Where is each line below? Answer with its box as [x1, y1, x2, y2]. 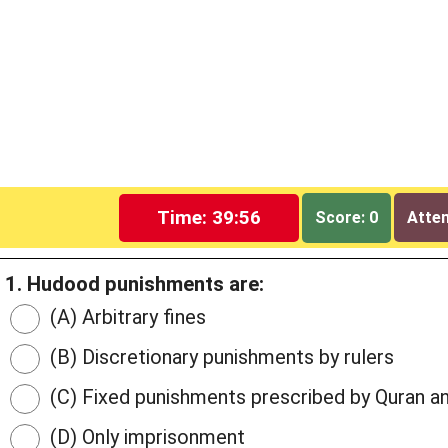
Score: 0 [315, 207, 379, 227]
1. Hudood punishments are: [5, 272, 264, 297]
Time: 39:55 [157, 205, 262, 229]
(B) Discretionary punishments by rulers [45, 345, 394, 370]
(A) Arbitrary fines [45, 305, 206, 330]
